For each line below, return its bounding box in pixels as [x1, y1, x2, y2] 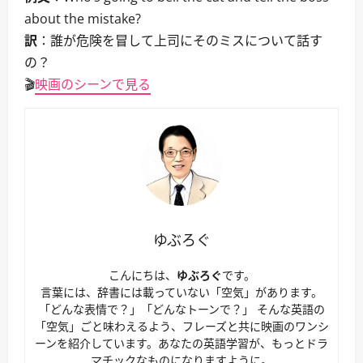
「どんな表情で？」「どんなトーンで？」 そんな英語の [38, 301, 325, 317]
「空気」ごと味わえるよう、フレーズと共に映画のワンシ [34, 318, 329, 334]
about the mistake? [24, 10, 141, 28]
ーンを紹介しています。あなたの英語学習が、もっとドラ [35, 335, 328, 351]
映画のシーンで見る [35, 75, 151, 93]
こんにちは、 [108, 267, 177, 283]
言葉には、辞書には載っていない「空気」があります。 [41, 284, 322, 300]
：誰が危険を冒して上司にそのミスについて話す [37, 32, 322, 49]
